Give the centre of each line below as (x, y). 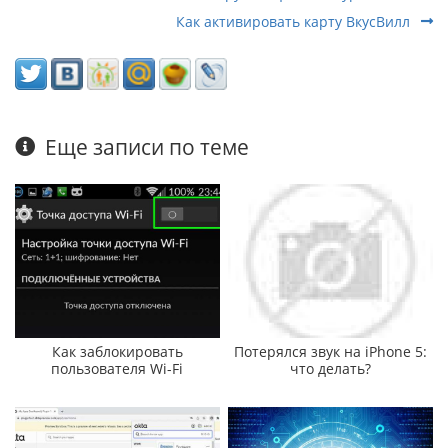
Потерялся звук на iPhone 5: (331, 351)
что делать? (331, 368)
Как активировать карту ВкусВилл (295, 21)
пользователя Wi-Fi (117, 368)
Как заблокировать (117, 351)
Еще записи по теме (147, 146)
